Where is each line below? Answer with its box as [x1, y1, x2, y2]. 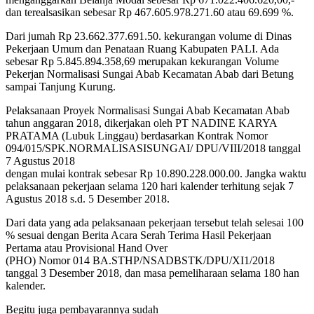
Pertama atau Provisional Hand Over [6, 241, 168, 254]
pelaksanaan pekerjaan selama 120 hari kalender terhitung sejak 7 [6, 179, 294, 192]
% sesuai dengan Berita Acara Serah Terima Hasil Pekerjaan [6, 228, 271, 241]
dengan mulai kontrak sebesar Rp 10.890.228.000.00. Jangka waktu [6, 167, 306, 179]
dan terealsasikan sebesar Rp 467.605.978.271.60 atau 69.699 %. [6, 6, 294, 18]
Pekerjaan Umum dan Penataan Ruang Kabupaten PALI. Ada [6, 42, 279, 55]
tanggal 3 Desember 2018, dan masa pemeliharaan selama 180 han [6, 266, 299, 279]
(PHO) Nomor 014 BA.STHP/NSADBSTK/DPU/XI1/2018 [6, 254, 275, 266]
